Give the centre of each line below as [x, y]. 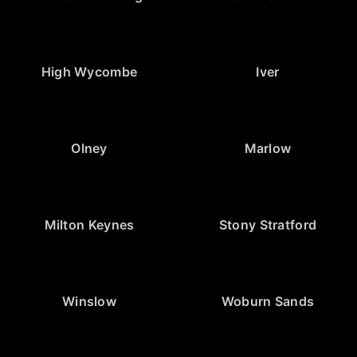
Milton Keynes [89, 224]
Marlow [268, 148]
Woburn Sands [268, 301]
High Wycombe [89, 71]
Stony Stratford [268, 224]
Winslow [89, 301]
